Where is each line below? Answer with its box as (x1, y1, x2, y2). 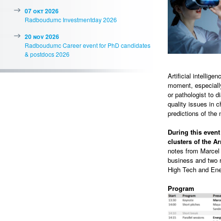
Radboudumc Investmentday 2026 (25, 15, 117, 24)
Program (168, 184, 194, 193)
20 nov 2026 (25, 32, 59, 41)
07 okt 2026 (25, 6, 59, 15)
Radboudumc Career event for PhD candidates (25, 41, 150, 49)
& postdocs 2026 (25, 50, 70, 58)
